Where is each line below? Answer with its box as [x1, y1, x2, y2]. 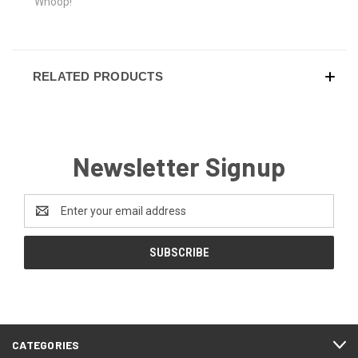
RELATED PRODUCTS [32, 69, 163, 83]
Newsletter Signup [72, 150, 286, 181]
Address [24, 212, 66, 225]
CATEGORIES [12, 338, 80, 352]
